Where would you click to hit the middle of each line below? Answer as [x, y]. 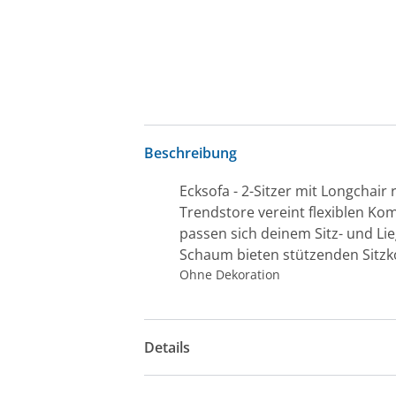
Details [168, 348]
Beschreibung [191, 153]
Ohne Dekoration [230, 275]
